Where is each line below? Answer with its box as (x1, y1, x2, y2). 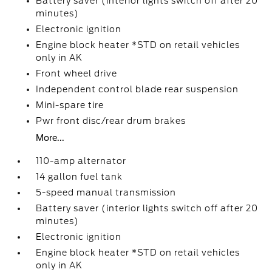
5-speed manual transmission (36, 188, 177, 198)
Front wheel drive (36, 69, 118, 79)
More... (36, 133, 65, 143)
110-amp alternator (36, 156, 127, 166)
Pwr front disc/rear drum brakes (36, 116, 186, 126)
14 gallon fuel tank (36, 172, 123, 182)
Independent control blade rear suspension (36, 84, 239, 95)
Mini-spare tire (36, 100, 104, 110)
